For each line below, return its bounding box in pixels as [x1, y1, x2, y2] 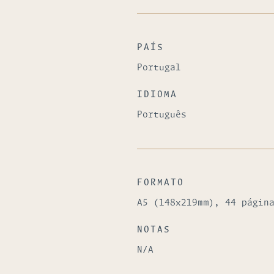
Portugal [137, 64, 181, 72]
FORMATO [137, 179, 184, 187]
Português [137, 111, 187, 119]
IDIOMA [137, 91, 177, 99]
